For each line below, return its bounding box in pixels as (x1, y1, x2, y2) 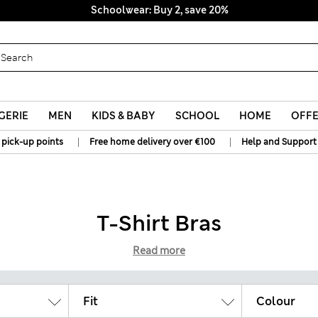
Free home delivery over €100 (89, 136, 215, 148)
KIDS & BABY (92, 109, 155, 122)
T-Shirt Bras (97, 209, 221, 237)
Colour (256, 293, 295, 309)
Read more (133, 244, 185, 257)
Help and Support (241, 136, 317, 148)
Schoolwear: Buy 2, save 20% (90, 4, 228, 16)
